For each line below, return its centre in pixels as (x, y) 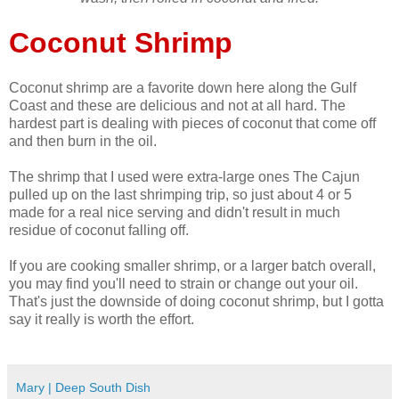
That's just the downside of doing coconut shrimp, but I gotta (196, 301)
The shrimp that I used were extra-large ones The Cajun (184, 176)
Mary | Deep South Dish (83, 387)
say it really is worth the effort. (102, 319)
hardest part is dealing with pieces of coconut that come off (192, 123)
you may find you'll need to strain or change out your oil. (183, 283)
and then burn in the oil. (83, 141)
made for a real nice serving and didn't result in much (175, 212)
